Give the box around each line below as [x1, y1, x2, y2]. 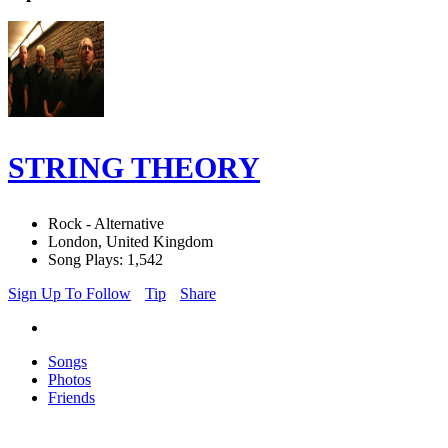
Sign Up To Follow [8, 285, 131, 303]
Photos [48, 371, 91, 389]
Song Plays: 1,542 [48, 251, 163, 269]
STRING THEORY [8, 151, 260, 185]
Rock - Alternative [48, 215, 164, 233]
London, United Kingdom [48, 233, 213, 251]
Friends [48, 389, 95, 407]
